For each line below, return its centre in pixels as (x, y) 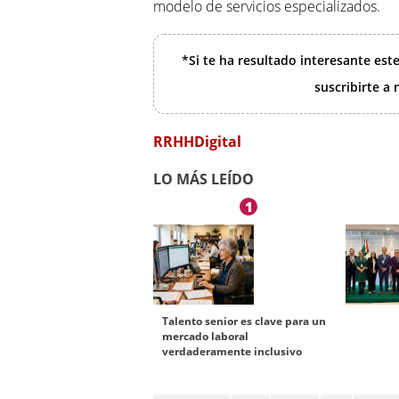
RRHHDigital (197, 142)
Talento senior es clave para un (244, 322)
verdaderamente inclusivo (232, 352)
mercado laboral (205, 337)
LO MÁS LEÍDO (204, 179)
